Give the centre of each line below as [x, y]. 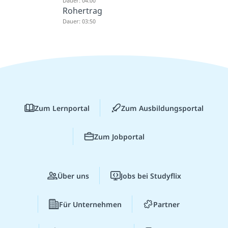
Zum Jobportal [119, 136]
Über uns [73, 176]
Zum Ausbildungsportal [162, 108]
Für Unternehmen [90, 204]
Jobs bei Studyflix [151, 176]
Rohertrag [82, 11]
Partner [166, 204]
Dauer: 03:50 [79, 21]
